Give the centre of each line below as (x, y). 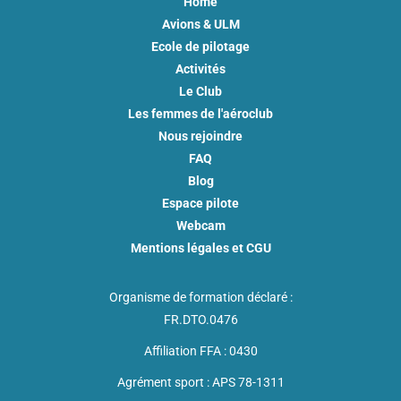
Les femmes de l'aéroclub (200, 113)
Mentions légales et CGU (200, 247)
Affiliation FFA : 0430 (200, 350)
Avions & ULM (200, 24)
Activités (200, 68)
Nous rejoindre (200, 136)
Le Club (200, 91)
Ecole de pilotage (200, 46)
